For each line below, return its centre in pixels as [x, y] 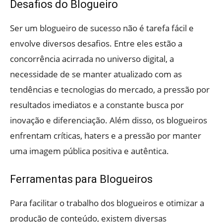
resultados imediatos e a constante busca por [97, 105]
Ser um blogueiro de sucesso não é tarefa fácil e [102, 28]
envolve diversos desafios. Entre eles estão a [96, 43]
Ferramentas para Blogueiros [81, 179]
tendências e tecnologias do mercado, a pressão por [110, 89]
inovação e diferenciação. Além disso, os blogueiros [109, 120]
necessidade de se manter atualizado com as [96, 74]
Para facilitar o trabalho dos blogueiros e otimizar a [107, 203]
